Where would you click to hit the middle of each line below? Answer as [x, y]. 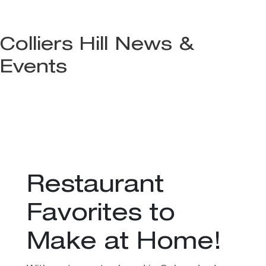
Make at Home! [124, 243]
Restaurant [95, 186]
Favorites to [101, 215]
